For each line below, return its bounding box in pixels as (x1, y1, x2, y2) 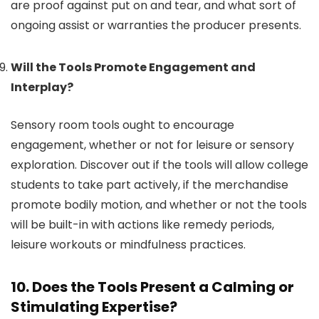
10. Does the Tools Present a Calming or (11, 277, 294, 297)
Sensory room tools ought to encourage (11, 117, 234, 133)
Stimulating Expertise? (11, 297, 180, 317)
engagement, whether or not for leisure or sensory (11, 137, 294, 153)
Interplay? (11, 79, 73, 95)
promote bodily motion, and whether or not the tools (11, 197, 307, 213)
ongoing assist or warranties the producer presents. (11, 17, 307, 33)
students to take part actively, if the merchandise (11, 177, 288, 193)
